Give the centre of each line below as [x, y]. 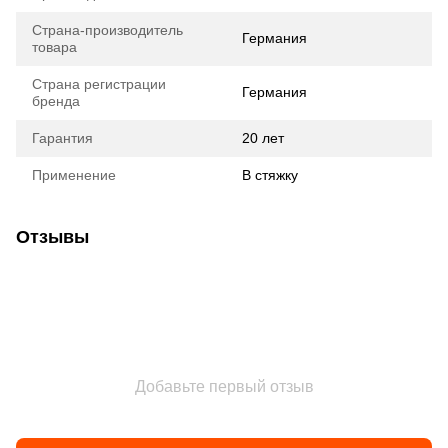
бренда [56, 101]
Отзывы [52, 237]
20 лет [263, 138]
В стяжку [270, 175]
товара [54, 47]
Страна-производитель [107, 30]
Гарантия [62, 138]
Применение [74, 175]
